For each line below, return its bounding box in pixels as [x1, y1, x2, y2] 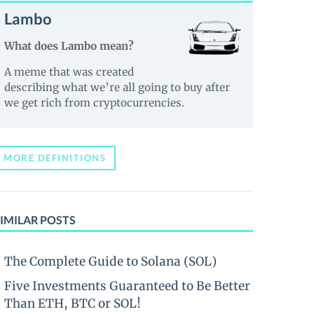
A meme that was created [4, 65, 134, 78]
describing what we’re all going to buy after [4, 81, 230, 94]
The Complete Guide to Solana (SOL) [4, 254, 217, 269]
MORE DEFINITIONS [4, 152, 106, 163]
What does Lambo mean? [4, 39, 134, 53]
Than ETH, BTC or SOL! [4, 296, 141, 311]
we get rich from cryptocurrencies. [4, 96, 184, 109]
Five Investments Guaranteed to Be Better [4, 278, 250, 294]
